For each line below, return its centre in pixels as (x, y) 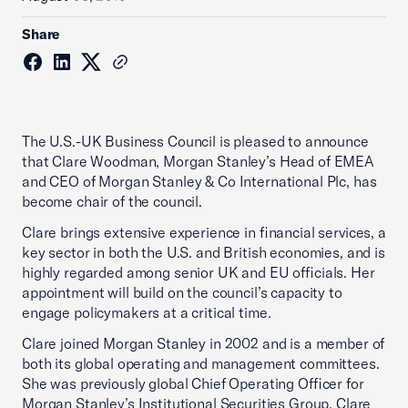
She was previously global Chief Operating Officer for (193, 383)
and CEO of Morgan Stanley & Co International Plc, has (199, 181)
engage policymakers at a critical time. (147, 312)
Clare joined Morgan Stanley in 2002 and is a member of (204, 343)
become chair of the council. (112, 201)
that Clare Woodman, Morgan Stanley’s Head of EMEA (198, 161)
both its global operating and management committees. (201, 363)
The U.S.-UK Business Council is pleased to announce (195, 141)
